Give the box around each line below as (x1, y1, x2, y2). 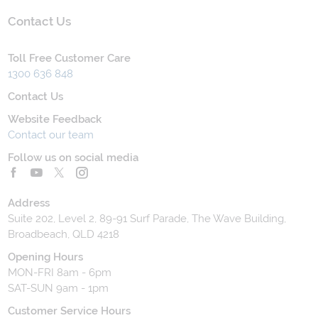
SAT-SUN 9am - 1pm (8, 282, 109, 295)
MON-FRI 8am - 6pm (8, 266, 112, 280)
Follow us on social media (8, 151, 139, 165)
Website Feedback (8, 113, 102, 126)
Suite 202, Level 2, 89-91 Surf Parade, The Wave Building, (8, 212, 287, 226)
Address (8, 197, 50, 210)
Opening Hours (8, 251, 84, 264)
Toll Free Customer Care (8, 52, 131, 65)
